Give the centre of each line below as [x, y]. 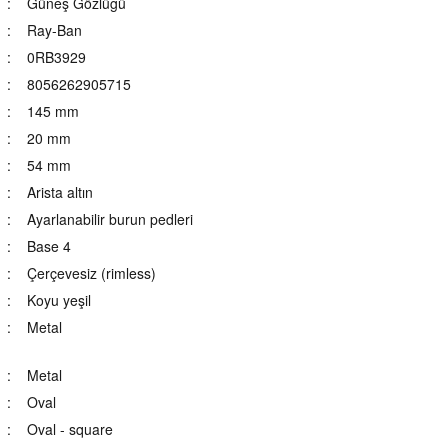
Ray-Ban [55, 30]
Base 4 [49, 246]
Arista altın [60, 192]
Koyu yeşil [59, 300]
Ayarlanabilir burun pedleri [110, 219]
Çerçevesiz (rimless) [92, 273]
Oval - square [70, 429]
